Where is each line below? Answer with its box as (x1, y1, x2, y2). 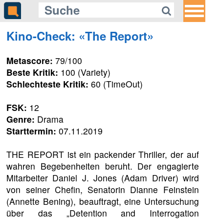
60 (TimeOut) (88, 77, 143, 90)
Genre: (6, 112, 35, 125)
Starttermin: (6, 124, 57, 137)
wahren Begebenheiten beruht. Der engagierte (6, 159, 199, 172)
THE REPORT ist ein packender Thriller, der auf (6, 148, 199, 160)
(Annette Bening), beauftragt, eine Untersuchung (6, 195, 199, 207)
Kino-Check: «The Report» (6, 27, 154, 44)
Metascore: (6, 54, 53, 66)
